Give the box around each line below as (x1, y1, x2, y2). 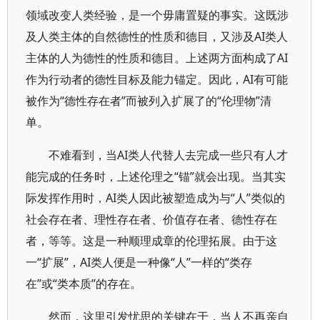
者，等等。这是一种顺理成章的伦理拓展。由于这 (26, 233, 277, 249)
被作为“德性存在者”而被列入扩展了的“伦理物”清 (26, 93, 271, 109)
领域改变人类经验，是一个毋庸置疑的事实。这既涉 (26, 7, 289, 23)
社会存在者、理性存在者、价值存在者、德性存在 (26, 211, 277, 227)
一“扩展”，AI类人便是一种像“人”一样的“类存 (26, 254, 252, 270)
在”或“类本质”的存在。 (26, 276, 141, 291)
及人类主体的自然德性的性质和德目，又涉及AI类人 (26, 29, 288, 44)
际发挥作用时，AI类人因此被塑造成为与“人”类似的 (26, 190, 285, 206)
